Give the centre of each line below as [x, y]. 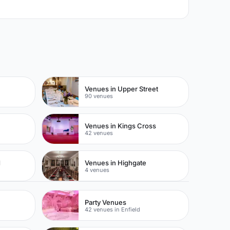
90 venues [99, 96]
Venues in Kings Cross [121, 126]
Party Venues [106, 202]
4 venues [97, 170]
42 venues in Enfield [113, 209]
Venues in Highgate [116, 162]
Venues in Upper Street [122, 89]
